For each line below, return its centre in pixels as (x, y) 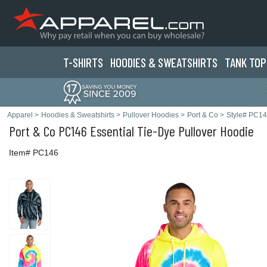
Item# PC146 (34, 153)
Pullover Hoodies (151, 115)
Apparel (20, 115)
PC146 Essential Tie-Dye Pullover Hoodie (155, 131)
